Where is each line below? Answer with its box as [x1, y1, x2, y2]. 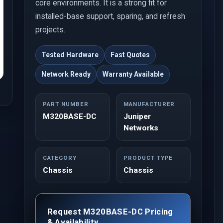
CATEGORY [43, 154, 77, 162]
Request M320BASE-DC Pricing [47, 207, 173, 217]
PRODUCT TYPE [123, 154, 173, 162]
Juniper [123, 112, 151, 121]
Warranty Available [103, 70, 164, 79]
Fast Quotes [111, 51, 150, 59]
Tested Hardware [41, 51, 99, 59]
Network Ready [41, 70, 91, 79]
